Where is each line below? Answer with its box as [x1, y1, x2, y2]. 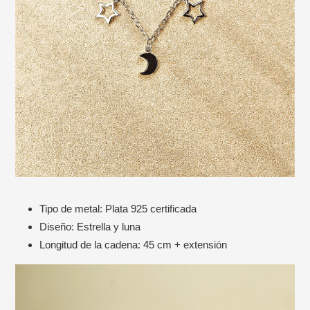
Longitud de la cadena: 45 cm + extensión [39, 238, 227, 250]
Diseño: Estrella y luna [39, 220, 140, 232]
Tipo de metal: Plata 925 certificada [39, 202, 197, 215]
